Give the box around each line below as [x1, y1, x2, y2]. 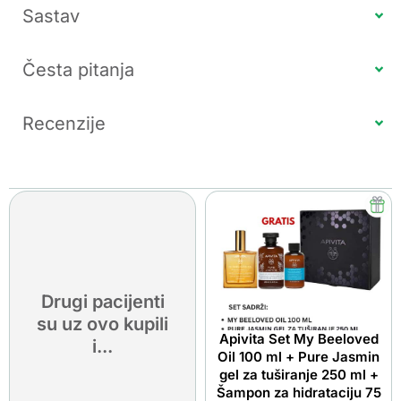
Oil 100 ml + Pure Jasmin [218, 347, 380, 365]
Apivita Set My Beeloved [218, 329, 379, 347]
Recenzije [22, 112, 106, 134]
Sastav [22, 4, 80, 27]
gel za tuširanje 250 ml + [218, 365, 379, 383]
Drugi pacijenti [40, 291, 165, 313]
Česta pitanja [22, 58, 134, 81]
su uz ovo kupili [37, 313, 168, 336]
